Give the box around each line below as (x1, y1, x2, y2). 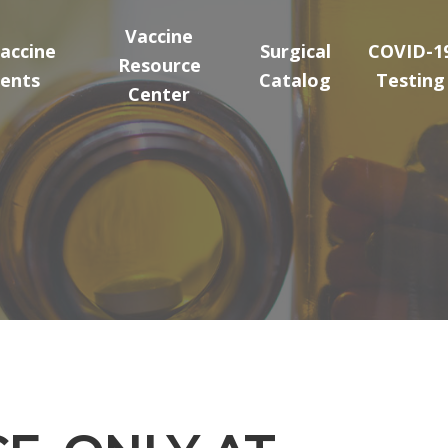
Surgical (259, 38, 331, 63)
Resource (117, 53, 201, 78)
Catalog (259, 67, 332, 92)
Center (128, 82, 191, 107)
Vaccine (125, 24, 194, 49)
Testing (376, 67, 446, 92)
